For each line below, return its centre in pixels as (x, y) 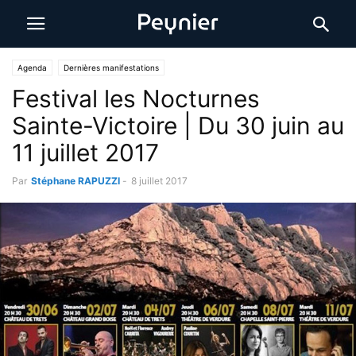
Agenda (32, 68)
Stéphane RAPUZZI (75, 181)
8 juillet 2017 (159, 181)
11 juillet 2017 (85, 153)
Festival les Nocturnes (136, 99)
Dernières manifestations (111, 68)
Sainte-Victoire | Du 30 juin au (178, 126)
